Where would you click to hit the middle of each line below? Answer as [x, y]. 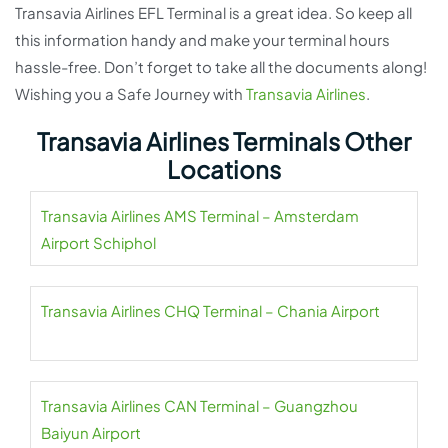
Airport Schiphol [98, 243]
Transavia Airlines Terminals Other [224, 141]
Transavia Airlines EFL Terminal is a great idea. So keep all [213, 13]
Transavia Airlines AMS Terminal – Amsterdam [200, 216]
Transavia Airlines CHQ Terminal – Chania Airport [210, 311]
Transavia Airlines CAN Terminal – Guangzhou [199, 406]
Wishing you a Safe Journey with [130, 94]
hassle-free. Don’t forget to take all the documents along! [221, 67]
